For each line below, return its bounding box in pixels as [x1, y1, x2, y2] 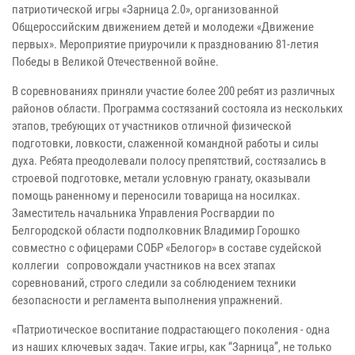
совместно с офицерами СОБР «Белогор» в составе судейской [12, 241, 322, 256]
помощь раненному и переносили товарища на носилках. [12, 189, 300, 204]
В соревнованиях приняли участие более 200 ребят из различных [12, 84, 335, 99]
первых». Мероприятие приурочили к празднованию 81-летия [12, 37, 319, 52]
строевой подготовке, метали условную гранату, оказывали [12, 171, 311, 186]
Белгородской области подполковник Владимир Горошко [12, 223, 300, 239]
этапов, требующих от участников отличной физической [12, 119, 292, 134]
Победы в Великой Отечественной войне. [12, 55, 219, 70]
